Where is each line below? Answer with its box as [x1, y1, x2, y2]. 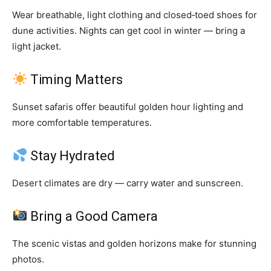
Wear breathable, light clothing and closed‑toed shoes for [12, 8, 257, 21]
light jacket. [12, 40, 61, 52]
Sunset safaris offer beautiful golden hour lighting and [12, 100, 243, 113]
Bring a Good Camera [27, 208, 158, 224]
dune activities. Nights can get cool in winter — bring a [12, 24, 245, 36]
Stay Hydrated [27, 148, 116, 163]
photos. [12, 253, 44, 265]
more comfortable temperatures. [12, 116, 152, 128]
